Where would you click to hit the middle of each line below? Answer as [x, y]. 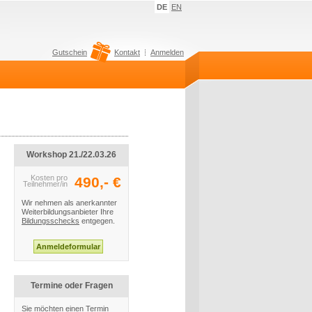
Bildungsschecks [50, 221]
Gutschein [70, 52]
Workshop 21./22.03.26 [71, 155]
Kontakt [127, 52]
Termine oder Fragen [71, 286]
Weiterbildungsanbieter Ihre [68, 212]
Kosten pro [49, 178]
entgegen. [97, 221]
